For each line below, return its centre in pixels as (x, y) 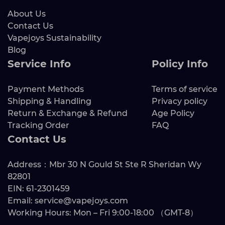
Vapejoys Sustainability (54, 38)
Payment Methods (46, 89)
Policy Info (180, 64)
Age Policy (173, 113)
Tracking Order (38, 125)
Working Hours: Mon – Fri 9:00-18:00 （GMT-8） (103, 212)
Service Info (39, 64)
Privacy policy (180, 101)
